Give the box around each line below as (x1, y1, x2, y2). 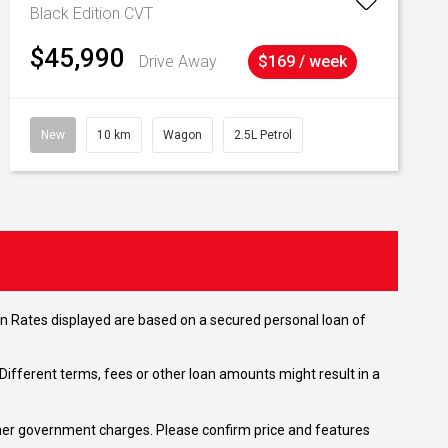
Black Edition (30, 4, 124, 23)
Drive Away (139, 52, 217, 71)
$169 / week (258, 52, 347, 71)
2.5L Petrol (234, 128, 292, 142)
